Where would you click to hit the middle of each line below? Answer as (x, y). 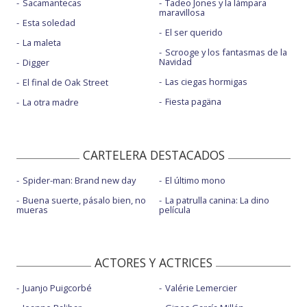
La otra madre (51, 102)
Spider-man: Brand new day (79, 180)
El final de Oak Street (65, 83)
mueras (32, 209)
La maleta (42, 43)
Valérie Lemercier (201, 287)
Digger (36, 63)
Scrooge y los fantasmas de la (226, 52)
